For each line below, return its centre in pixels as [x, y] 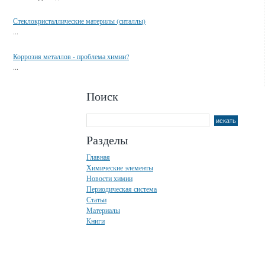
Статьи [96, 199]
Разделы [107, 140]
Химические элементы [120, 167]
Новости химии [109, 178]
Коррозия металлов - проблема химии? [71, 56]
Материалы [103, 210]
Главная [98, 157]
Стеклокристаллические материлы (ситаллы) [79, 21]
